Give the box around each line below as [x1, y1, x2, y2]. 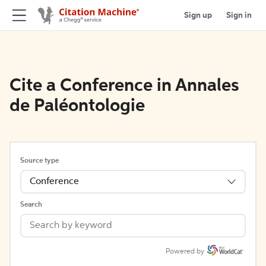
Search [20, 201, 42, 208]
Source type [20, 157, 59, 164]
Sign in [226, 11, 252, 20]
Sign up [184, 11, 212, 20]
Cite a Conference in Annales [9, 77, 239, 95]
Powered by [166, 248, 204, 255]
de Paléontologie [9, 97, 145, 115]
